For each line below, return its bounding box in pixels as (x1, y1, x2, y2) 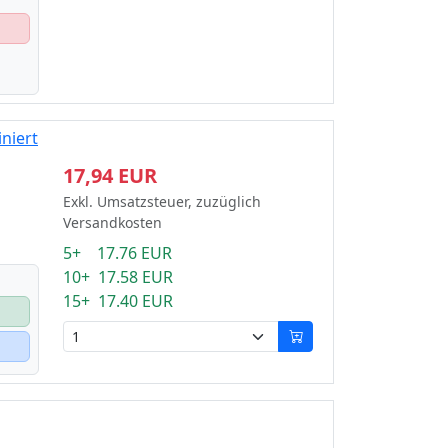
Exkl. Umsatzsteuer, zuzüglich (62, 191, 261, 211)
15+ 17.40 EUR (62, 289, 173, 312)
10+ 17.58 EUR (62, 265, 173, 288)
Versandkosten (62, 212, 162, 232)
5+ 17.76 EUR (62, 241, 172, 264)
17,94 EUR (62, 161, 157, 189)
